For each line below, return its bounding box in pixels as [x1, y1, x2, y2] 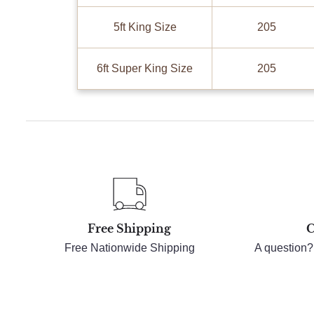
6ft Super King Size [97, 62, 193, 75]
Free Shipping [88, 221, 171, 236]
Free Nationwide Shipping [64, 242, 195, 254]
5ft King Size [113, 21, 177, 34]
